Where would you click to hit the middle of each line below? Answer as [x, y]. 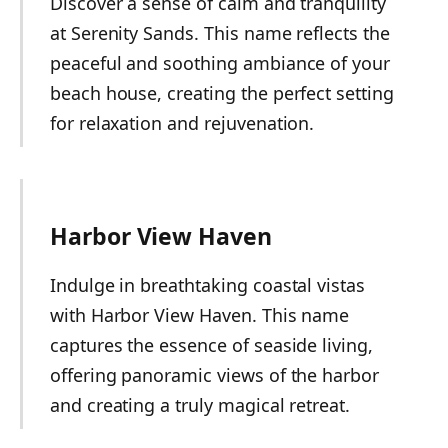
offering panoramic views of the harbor [214, 375]
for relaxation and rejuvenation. [182, 122]
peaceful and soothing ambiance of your [220, 62]
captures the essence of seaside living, [211, 345]
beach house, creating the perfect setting [221, 92]
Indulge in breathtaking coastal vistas [207, 285]
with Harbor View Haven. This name [199, 315]
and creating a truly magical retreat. [200, 405]
